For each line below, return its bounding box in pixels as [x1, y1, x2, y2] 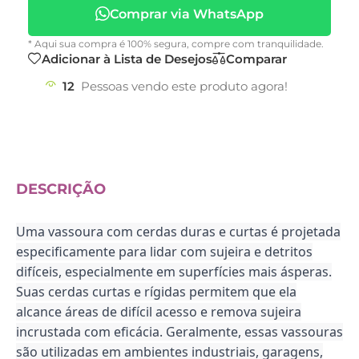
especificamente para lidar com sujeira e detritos [16, 243, 313, 261]
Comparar [226, 50, 287, 67]
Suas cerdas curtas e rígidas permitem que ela [16, 283, 296, 301]
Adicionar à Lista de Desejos [42, 50, 212, 67]
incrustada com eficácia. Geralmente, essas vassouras [16, 323, 343, 341]
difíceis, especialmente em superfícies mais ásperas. [16, 263, 332, 281]
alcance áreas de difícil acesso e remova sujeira [16, 303, 301, 321]
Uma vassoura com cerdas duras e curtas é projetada [16, 223, 341, 241]
